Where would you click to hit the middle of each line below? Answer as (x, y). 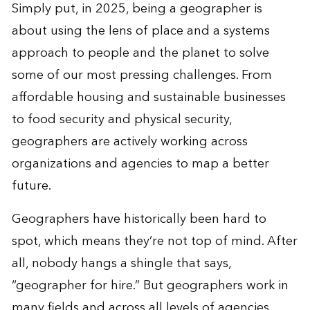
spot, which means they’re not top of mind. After (154, 241)
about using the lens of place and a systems (140, 30)
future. (31, 185)
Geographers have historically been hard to (139, 219)
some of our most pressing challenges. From (142, 75)
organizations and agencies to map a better (140, 163)
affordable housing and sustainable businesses (148, 97)
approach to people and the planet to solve (140, 53)
